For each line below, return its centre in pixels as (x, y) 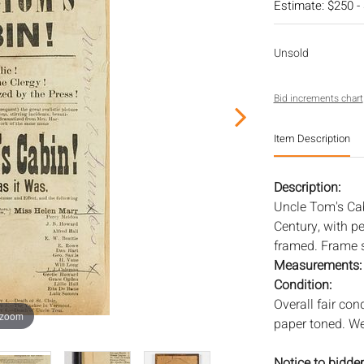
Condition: (302, 285)
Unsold (291, 53)
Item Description (312, 139)
